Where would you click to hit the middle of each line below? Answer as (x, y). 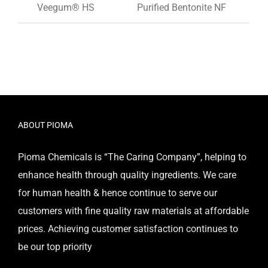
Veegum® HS (66, 7)
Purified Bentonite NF (182, 7)
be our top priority (55, 246)
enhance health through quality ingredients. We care (127, 175)
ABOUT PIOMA (45, 125)
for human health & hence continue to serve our (118, 193)
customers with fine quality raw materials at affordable (133, 211)
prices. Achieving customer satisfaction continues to (128, 229)
